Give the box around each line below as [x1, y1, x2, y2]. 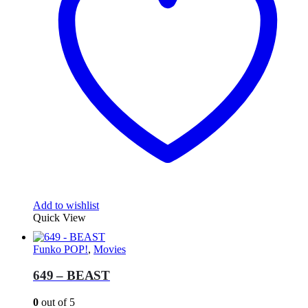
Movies [93, 243, 126, 255]
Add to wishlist [33, 199, 99, 211]
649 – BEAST [33, 268, 110, 283]
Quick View [33, 211, 86, 223]
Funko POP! [33, 243, 88, 255]
